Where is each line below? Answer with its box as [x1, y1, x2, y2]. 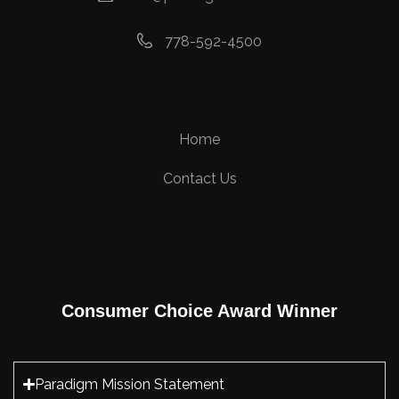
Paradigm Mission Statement [35, 375, 225, 393]
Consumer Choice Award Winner [61, 300, 338, 321]
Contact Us [162, 169, 237, 187]
